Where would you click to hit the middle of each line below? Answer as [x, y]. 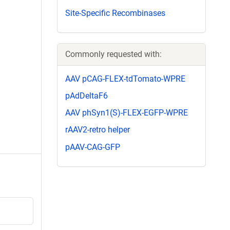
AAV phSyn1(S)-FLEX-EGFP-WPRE [127, 113]
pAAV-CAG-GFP [93, 147]
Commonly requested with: [113, 54]
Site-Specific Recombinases [115, 13]
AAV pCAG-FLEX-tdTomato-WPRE [125, 79]
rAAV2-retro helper [98, 130]
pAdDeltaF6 [87, 95]
